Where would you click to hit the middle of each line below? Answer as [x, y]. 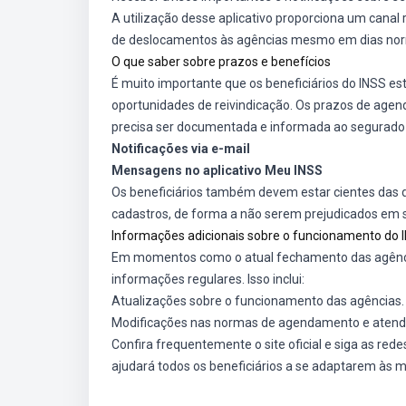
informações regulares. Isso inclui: [208, 279]
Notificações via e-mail [181, 149]
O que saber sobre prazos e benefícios [221, 62]
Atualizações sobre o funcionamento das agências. [258, 301]
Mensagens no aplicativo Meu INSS [217, 170]
